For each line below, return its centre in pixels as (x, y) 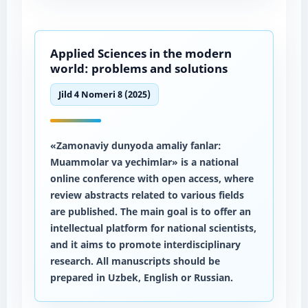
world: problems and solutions (139, 68)
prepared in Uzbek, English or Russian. (141, 277)
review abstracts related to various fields (147, 195)
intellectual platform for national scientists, (153, 228)
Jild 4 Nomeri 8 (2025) (104, 94)
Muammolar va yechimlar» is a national (144, 162)
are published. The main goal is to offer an (150, 211)
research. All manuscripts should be (135, 261)
